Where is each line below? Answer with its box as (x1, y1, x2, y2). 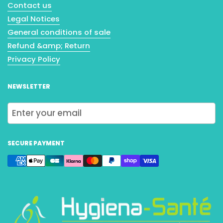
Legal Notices (7, 13, 60, 24)
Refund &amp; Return (7, 40, 90, 51)
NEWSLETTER (7, 82, 50, 91)
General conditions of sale (7, 27, 111, 38)
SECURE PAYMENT (7, 139, 65, 148)
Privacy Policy (7, 54, 60, 65)
